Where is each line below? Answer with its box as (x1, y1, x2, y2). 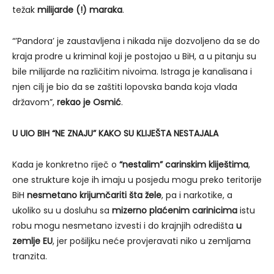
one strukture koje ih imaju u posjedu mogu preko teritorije (12, 173, 262, 186)
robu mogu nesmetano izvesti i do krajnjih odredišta (12, 219, 236, 232)
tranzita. (12, 250, 47, 262)
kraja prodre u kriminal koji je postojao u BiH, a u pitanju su (12, 50, 256, 62)
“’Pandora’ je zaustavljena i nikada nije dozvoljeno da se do (12, 34, 260, 47)
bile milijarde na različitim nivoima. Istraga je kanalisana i (12, 65, 252, 78)
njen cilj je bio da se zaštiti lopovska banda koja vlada (12, 80, 237, 93)
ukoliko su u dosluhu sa (12, 204, 112, 217)
